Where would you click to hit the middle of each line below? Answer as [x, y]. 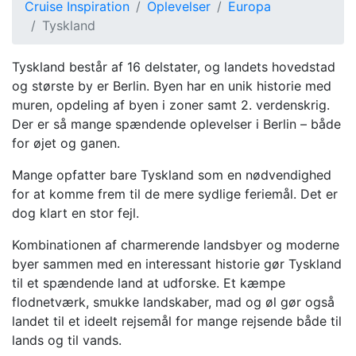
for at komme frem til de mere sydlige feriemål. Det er [175, 194]
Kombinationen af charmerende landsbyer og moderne [176, 245]
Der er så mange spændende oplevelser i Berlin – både [176, 124]
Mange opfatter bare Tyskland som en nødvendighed [172, 175]
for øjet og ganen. [66, 143]
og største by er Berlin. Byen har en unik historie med [172, 86]
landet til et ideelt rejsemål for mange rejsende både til [177, 321]
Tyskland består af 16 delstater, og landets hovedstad [174, 67]
